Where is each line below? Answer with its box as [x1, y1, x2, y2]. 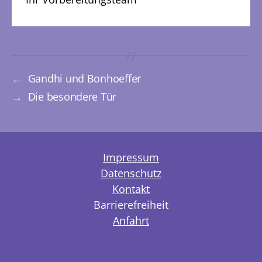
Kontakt [112, 182, 150, 196]
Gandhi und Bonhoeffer [27, 71, 142, 86]
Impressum [103, 150, 159, 165]
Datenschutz [101, 166, 161, 181]
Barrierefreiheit [94, 198, 168, 212]
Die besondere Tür [27, 89, 117, 104]
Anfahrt [113, 213, 149, 228]
